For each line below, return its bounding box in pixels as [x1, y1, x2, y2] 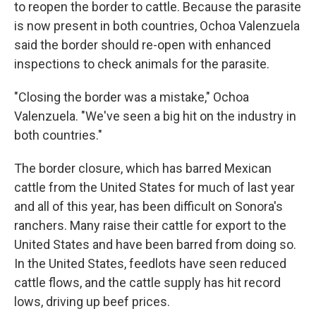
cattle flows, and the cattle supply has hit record [14, 275, 281, 290]
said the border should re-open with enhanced [14, 37, 271, 52]
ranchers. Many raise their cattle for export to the [14, 218, 286, 233]
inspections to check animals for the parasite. [14, 56, 269, 71]
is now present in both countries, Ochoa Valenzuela [14, 18, 300, 33]
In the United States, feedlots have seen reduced [14, 256, 286, 271]
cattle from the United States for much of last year [14, 180, 295, 195]
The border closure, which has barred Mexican [14, 161, 272, 176]
